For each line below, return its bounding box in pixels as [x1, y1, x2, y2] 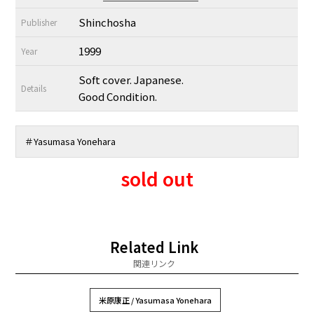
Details [21, 81, 47, 94]
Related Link [110, 236, 198, 257]
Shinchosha [78, 14, 137, 29]
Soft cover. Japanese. [78, 71, 184, 87]
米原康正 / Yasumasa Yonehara [98, 294, 212, 306]
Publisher [21, 15, 57, 28]
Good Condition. [78, 88, 158, 104]
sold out [121, 164, 193, 192]
